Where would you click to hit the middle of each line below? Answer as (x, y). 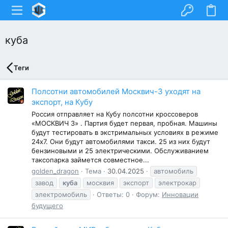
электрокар (177, 182)
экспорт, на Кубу (62, 102)
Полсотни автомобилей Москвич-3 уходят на (116, 92)
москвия (100, 182)
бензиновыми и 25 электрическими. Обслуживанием (120, 150)
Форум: (149, 194)
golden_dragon (55, 171)
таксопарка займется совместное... (90, 160)
